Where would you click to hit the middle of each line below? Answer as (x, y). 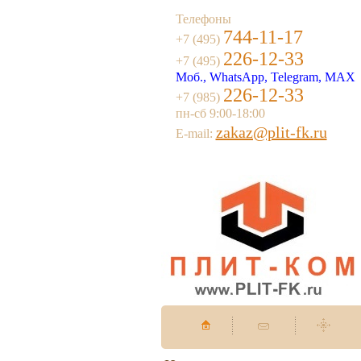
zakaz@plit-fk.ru (271, 132)
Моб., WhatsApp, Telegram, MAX (265, 77)
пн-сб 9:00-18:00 (220, 113)
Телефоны (203, 19)
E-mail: (195, 133)
